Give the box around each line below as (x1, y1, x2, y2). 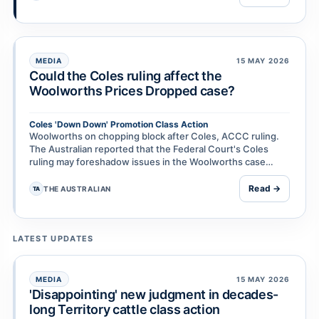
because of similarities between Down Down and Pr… (29, 169, 261, 181)
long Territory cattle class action (29, 302, 220, 318)
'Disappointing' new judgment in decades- (29, 287, 279, 303)
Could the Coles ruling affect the (29, 68, 222, 84)
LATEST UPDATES (13, 234, 94, 244)
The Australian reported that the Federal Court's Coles (29, 143, 268, 155)
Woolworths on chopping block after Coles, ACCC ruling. (29, 130, 279, 142)
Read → (249, 183, 281, 194)
